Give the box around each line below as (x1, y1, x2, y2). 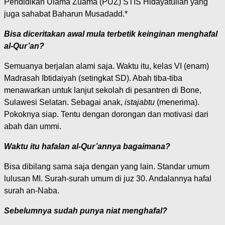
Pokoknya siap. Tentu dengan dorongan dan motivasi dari (4, 109, 208, 119)
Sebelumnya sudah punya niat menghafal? (4, 206, 167, 215)
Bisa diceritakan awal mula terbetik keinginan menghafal (4, 29, 217, 38)
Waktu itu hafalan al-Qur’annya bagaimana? (4, 142, 170, 151)
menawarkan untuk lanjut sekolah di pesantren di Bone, (4, 85, 201, 94)
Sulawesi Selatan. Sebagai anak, (4, 97, 125, 106)
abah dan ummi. (4, 122, 61, 131)
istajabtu (125, 97, 155, 106)
